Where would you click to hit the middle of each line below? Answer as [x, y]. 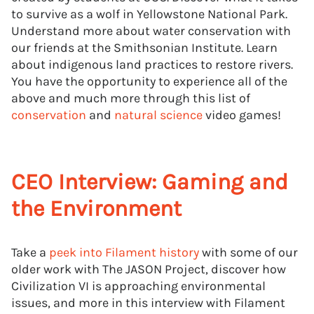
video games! [242, 115]
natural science [158, 115]
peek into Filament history [124, 252]
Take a [30, 252]
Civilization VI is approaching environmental [138, 286]
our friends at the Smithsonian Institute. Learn [144, 48]
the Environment [96, 209]
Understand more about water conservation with [151, 31]
